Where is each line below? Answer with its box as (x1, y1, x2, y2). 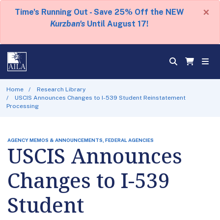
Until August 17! (85, 19, 148, 28)
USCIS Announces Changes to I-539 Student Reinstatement (15, 94, 186, 101)
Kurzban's (50, 19, 85, 28)
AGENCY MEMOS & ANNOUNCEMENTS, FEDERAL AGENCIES (7, 137, 154, 143)
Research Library (37, 85, 86, 93)
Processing (6, 102, 39, 110)
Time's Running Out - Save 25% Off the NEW (14, 7, 184, 17)
